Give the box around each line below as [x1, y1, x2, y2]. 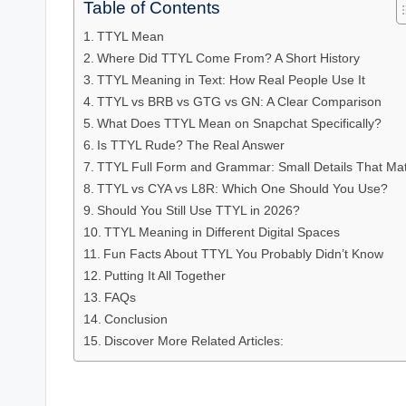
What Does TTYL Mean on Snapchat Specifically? [96, 115, 382, 130]
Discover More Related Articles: [103, 333, 284, 348]
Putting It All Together [103, 267, 226, 283]
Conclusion [103, 311, 168, 326]
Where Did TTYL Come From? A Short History [96, 50, 360, 65]
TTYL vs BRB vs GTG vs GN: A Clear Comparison [96, 93, 382, 109]
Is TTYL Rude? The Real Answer [96, 137, 285, 152]
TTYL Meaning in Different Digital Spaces [103, 224, 340, 239]
